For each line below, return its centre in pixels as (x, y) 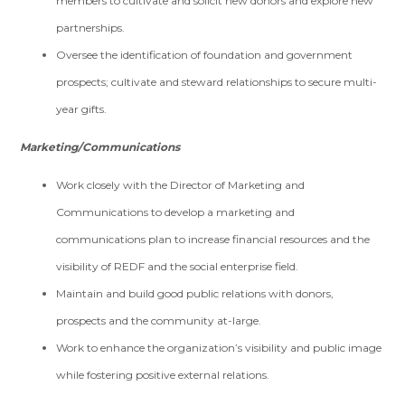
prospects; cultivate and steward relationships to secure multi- (217, 82)
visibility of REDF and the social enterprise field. (178, 266)
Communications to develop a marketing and (176, 212)
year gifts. (82, 109)
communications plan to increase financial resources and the (213, 239)
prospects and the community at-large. (159, 320)
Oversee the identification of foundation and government (205, 55)
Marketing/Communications (100, 147)
